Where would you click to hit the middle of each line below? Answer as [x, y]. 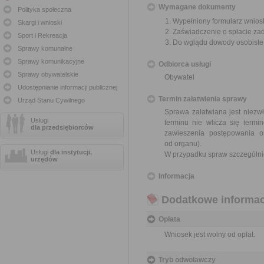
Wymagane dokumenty [197, 7]
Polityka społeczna [44, 9]
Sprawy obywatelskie [48, 74]
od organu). [183, 144]
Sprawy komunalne [45, 48]
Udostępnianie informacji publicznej [67, 87]
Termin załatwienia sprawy [203, 99]
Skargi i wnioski [40, 22]
